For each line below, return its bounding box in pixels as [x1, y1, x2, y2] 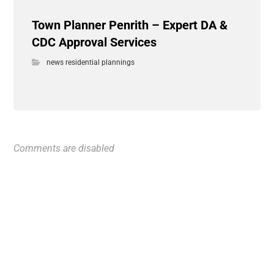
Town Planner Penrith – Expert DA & [32, 18, 228, 33]
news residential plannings [46, 58, 135, 67]
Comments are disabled [13, 143, 115, 155]
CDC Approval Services [32, 35, 157, 50]
